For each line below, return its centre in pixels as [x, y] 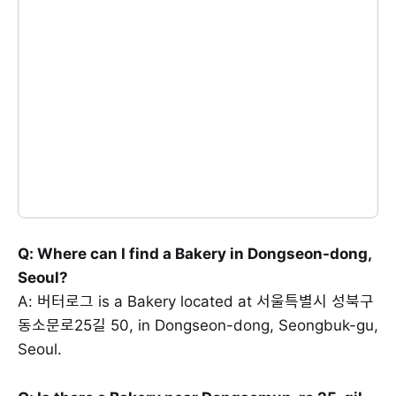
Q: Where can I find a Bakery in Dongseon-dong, [194, 254]
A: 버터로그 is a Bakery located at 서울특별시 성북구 [196, 302]
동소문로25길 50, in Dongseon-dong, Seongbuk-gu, [198, 326]
